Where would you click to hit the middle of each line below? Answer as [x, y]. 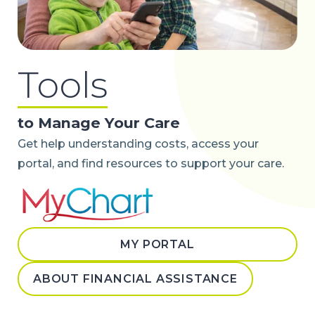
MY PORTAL [157, 245]
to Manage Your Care [99, 123]
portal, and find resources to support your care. [151, 164]
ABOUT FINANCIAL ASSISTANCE [135, 279]
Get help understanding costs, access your [138, 144]
